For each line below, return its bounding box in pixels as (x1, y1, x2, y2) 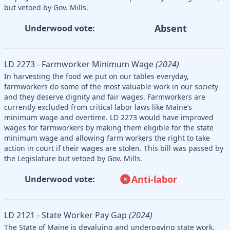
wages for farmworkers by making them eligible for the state (4, 122, 214, 132)
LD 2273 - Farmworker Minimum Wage (4, 58, 154, 70)
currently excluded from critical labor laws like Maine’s (4, 102, 192, 112)
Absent (154, 22, 187, 34)
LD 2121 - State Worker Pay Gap (4, 209, 127, 221)
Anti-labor (131, 172, 177, 185)
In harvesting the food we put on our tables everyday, (4, 71, 189, 81)
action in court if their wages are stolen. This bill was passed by (4, 143, 223, 153)
